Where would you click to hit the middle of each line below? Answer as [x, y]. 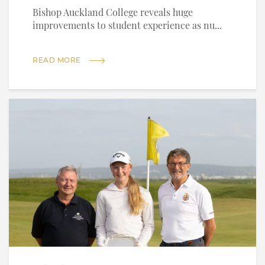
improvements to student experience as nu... [127, 27]
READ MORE [57, 60]
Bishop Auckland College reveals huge [113, 14]
